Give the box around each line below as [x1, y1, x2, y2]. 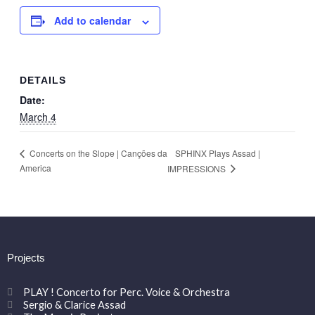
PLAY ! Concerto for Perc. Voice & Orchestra [22, 285, 230, 298]
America [19, 161, 51, 174]
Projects [7, 252, 45, 264]
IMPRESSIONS [167, 162, 229, 174]
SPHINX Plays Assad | [175, 146, 261, 159]
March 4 [19, 110, 56, 124]
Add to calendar [53, 13, 131, 28]
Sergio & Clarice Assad [22, 298, 126, 311]
